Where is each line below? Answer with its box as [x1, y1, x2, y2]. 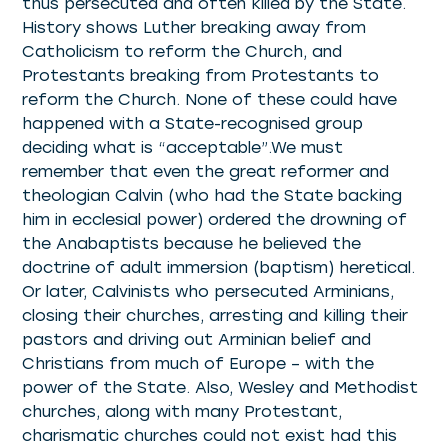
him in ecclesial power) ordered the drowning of [22, 209, 408, 229]
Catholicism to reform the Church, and [22, 41, 343, 61]
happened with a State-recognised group [22, 113, 364, 133]
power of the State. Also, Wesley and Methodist [22, 377, 419, 397]
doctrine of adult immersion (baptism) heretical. [22, 257, 416, 277]
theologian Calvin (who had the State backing [22, 185, 403, 205]
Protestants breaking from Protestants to [22, 65, 380, 85]
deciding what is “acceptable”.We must [22, 137, 344, 157]
